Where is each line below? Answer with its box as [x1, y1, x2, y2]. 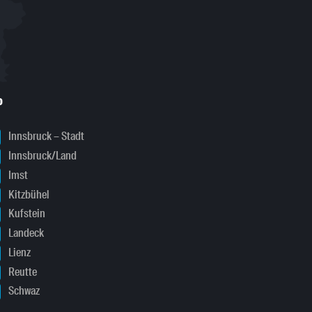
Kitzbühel [6, 187, 49, 202]
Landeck [6, 226, 44, 241]
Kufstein [6, 206, 45, 221]
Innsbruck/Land [6, 148, 77, 164]
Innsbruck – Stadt [6, 129, 84, 144]
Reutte [6, 264, 37, 279]
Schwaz [6, 283, 40, 299]
